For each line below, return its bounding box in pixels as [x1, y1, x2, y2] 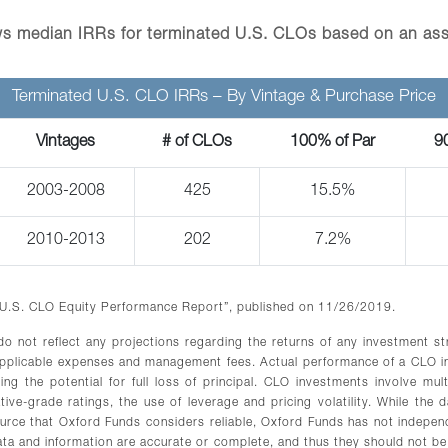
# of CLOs [161, 135, 232, 152]
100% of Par [289, 135, 375, 152]
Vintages [36, 135, 95, 152]
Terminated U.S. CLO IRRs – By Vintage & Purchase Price [12, 89, 436, 107]
